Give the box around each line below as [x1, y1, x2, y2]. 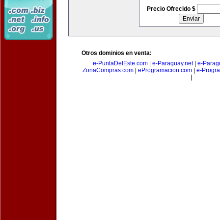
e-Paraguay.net [152, 60, 193, 67]
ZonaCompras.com [82, 67, 134, 74]
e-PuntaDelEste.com [93, 60, 148, 67]
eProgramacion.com [138, 67, 192, 74]
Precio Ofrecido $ [146, 5, 197, 12]
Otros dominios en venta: [82, 50, 152, 56]
